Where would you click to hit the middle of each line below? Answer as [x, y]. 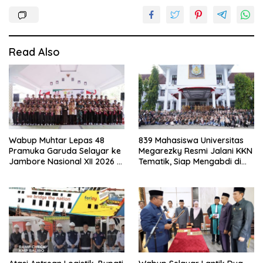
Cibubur [24, 172]
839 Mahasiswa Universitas [191, 141]
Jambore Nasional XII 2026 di [66, 162]
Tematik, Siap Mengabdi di [190, 162]
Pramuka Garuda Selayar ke [65, 151]
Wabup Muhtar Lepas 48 [57, 141]
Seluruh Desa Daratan [182, 172]
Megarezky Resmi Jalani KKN [195, 151]
